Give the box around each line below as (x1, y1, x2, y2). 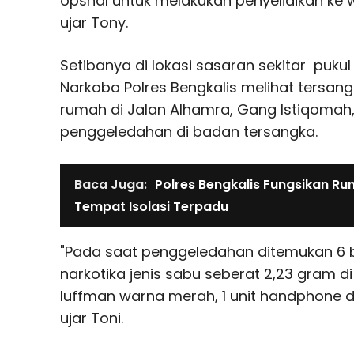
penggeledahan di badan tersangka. (60, 122, 318, 142)
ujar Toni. (60, 308, 123, 329)
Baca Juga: (74, 175, 147, 194)
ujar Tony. (60, 13, 128, 33)
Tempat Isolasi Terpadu (74, 198, 228, 217)
